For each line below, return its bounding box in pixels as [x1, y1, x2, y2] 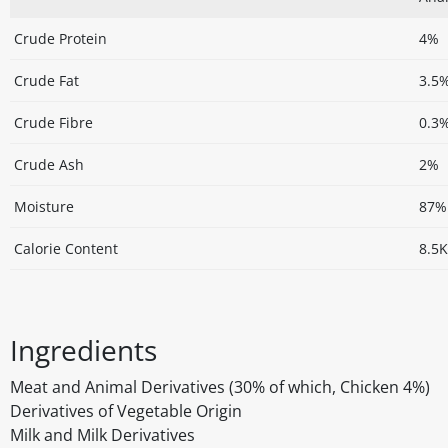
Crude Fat [14, 71, 79, 91]
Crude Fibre [14, 113, 93, 133]
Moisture [14, 197, 74, 217]
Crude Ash [14, 155, 84, 175]
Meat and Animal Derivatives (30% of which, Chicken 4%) [10, 376, 430, 399]
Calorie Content [14, 239, 118, 259]
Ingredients [10, 331, 157, 370]
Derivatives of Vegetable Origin [10, 400, 242, 423]
